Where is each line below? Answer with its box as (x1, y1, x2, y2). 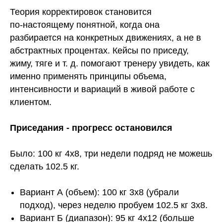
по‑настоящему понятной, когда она (10, 20, 160, 30)
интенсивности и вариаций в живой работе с (10, 84, 195, 95)
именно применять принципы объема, (10, 71, 166, 82)
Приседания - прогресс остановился (10, 123, 172, 133)
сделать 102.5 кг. (10, 162, 79, 172)
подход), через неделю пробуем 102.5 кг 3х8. (20, 200, 208, 211)
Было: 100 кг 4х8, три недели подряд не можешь (10, 149, 212, 159)
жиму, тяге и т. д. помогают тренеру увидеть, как (10, 58, 210, 69)
